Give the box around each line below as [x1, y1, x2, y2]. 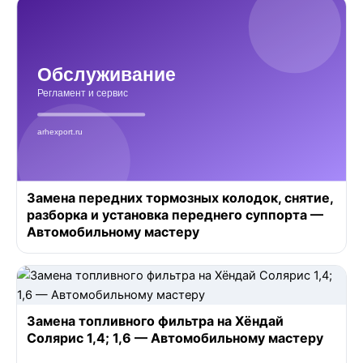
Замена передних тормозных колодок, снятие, [27, 189, 333, 206]
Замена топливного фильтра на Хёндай [27, 312, 284, 329]
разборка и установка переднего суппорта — [27, 206, 323, 223]
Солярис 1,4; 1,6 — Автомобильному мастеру [27, 329, 323, 346]
